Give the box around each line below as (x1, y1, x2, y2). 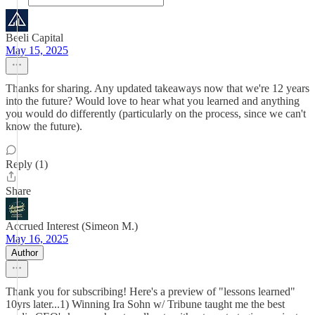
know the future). (6, 120, 82, 132)
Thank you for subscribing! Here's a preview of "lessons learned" (6, 285, 295, 297)
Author (11, 247, 38, 258)
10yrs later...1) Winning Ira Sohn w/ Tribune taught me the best (6, 298, 285, 310)
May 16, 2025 (6, 233, 68, 245)
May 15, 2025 (6, 44, 68, 56)
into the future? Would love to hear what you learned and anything (6, 95, 300, 107)
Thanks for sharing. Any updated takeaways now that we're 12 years (6, 82, 309, 94)
